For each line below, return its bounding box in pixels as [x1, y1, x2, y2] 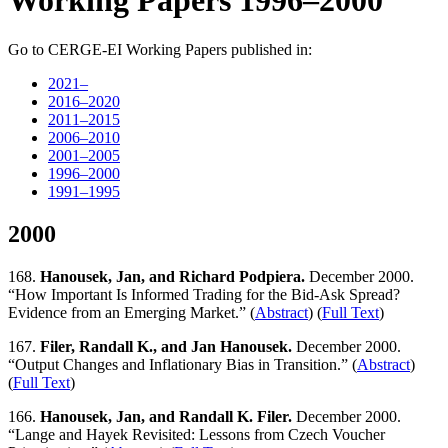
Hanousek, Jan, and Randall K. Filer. [40, 407, 292, 425]
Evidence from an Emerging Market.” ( [8, 303, 255, 321]
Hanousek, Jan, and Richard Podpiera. [40, 267, 305, 285]
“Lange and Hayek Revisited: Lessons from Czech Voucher [8, 425, 385, 443]
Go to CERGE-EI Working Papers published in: [8, 40, 312, 58]
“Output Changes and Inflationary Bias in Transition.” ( [8, 355, 357, 373]
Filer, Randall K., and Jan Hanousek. [40, 337, 292, 355]
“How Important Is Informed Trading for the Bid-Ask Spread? [8, 285, 400, 303]
